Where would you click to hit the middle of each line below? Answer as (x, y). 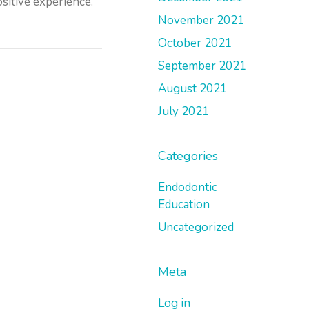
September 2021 (202, 66)
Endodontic (188, 187)
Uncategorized (196, 227)
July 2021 (184, 111)
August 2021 (193, 89)
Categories (188, 156)
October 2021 (195, 43)
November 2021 (201, 20)
